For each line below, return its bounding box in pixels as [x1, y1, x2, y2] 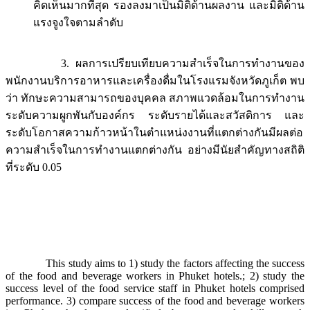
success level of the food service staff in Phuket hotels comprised [6, 282, 304, 295]
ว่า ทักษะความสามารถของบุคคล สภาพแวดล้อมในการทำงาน [6, 92, 304, 104]
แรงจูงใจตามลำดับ [33, 17, 123, 29]
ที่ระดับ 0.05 [6, 161, 62, 174]
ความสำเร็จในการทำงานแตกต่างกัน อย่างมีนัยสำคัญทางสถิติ [6, 144, 304, 156]
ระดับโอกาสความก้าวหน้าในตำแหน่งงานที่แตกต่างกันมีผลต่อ [6, 127, 303, 139]
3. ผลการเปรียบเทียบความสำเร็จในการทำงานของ [6, 57, 304, 70]
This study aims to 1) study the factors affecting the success [6, 257, 304, 270]
